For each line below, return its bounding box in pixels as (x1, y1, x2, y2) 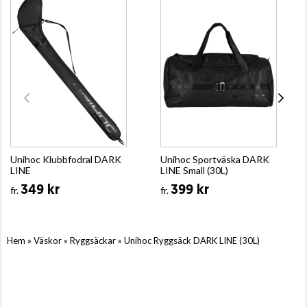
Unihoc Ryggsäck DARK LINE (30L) (124, 234, 260, 246)
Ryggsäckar (70, 234, 116, 246)
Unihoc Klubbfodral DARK (10, 153, 121, 165)
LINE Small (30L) (160, 164, 228, 176)
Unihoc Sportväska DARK (160, 153, 269, 165)
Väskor (34, 234, 62, 246)
